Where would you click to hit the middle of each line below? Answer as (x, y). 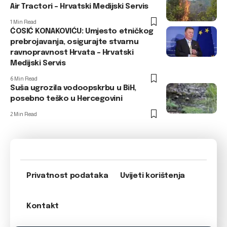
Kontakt (43, 206)
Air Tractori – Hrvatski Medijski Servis (79, 7)
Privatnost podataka (67, 176)
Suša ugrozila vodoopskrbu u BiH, (73, 88)
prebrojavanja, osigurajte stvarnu (74, 42)
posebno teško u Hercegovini (66, 99)
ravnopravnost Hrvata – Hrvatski (72, 53)
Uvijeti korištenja (153, 176)
